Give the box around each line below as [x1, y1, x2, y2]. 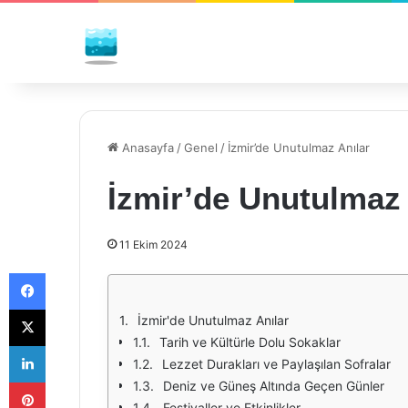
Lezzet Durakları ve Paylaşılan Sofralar [162, 356, 391, 372]
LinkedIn [45, 338, 92, 352]
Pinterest [45, 374, 97, 389]
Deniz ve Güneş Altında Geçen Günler [163, 378, 384, 393]
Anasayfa [118, 140, 174, 155]
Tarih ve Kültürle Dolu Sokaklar [159, 334, 341, 350]
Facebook [45, 265, 100, 280]
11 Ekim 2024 [119, 238, 188, 251]
